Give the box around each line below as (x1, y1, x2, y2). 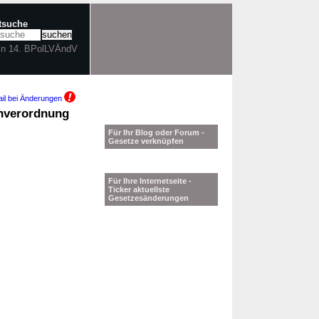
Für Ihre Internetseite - (108, 177, 192, 185)
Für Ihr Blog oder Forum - (108, 128, 204, 137)
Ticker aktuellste (108, 185, 169, 194)
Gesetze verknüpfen (108, 137, 184, 145)
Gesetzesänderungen (108, 194, 189, 202)
